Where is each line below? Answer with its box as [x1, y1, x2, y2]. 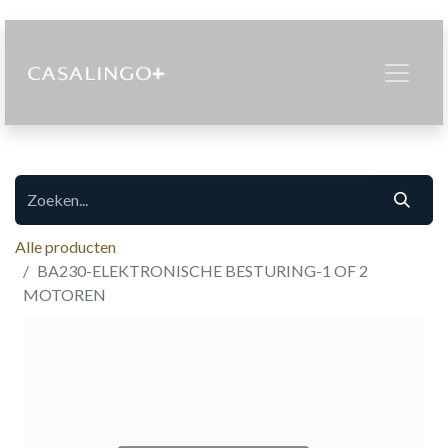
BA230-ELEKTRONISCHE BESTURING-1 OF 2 [37, 261, 368, 280]
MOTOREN [23, 285, 106, 304]
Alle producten [15, 237, 116, 256]
